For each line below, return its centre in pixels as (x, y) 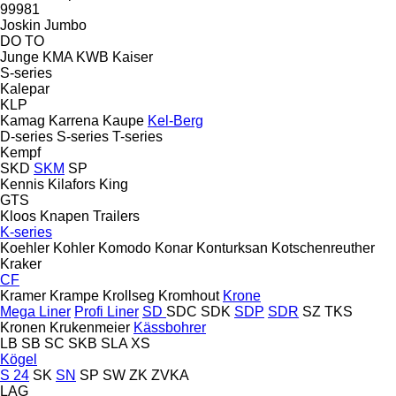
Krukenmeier (90, 327)
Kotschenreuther (323, 247)
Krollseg (129, 295)
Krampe (74, 295)
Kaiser (133, 57)
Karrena (74, 120)
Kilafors (72, 184)
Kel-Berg (175, 120)
